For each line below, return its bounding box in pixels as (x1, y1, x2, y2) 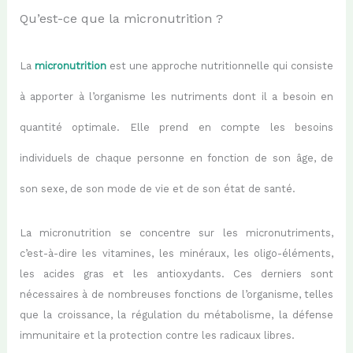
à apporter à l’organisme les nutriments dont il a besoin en (19, 91, 334, 103)
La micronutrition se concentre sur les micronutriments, (19, 226, 334, 239)
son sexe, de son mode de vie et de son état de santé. (19, 183, 295, 195)
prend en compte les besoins (149, 121, 334, 134)
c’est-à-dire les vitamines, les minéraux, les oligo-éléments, (19, 247, 334, 259)
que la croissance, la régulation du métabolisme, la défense (19, 308, 334, 321)
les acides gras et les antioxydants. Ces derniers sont (19, 267, 334, 280)
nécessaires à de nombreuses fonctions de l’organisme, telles (19, 288, 334, 300)
